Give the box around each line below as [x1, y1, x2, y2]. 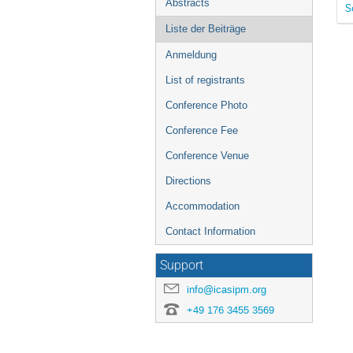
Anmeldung [165, 49, 217, 61]
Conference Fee [165, 124, 238, 136]
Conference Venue [165, 150, 249, 162]
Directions [165, 175, 211, 187]
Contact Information [165, 225, 255, 237]
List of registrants [165, 74, 245, 86]
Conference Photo [165, 99, 247, 111]
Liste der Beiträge [165, 23, 246, 35]
